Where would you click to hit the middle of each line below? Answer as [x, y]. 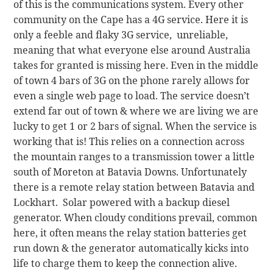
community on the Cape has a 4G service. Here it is [131, 19]
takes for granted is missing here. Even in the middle [136, 65]
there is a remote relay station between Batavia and [134, 187]
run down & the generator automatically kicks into [131, 248]
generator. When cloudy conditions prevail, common [136, 217]
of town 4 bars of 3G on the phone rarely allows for [132, 80]
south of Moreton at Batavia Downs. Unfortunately [130, 172]
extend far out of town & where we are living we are [136, 111]
